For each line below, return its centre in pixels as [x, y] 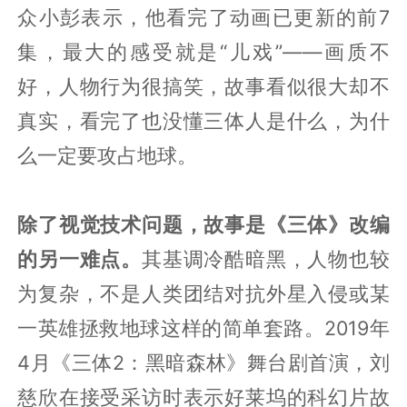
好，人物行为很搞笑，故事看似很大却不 [203, 86]
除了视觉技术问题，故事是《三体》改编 [203, 224]
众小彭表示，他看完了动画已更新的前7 [203, 17]
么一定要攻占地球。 [108, 155]
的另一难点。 [79, 259]
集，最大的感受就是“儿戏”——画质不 [203, 52]
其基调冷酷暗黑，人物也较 [265, 259]
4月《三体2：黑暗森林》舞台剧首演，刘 [203, 362]
